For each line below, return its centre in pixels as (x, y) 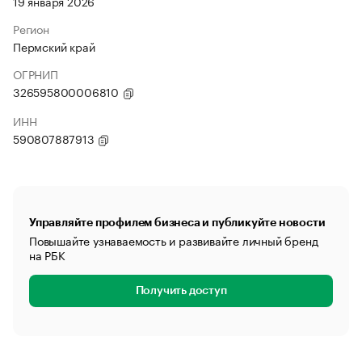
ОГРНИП (36, 74)
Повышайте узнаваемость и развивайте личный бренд (174, 240)
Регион (31, 28)
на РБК (47, 255)
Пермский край (54, 46)
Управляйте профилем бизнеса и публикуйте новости (177, 222)
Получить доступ (181, 291)
